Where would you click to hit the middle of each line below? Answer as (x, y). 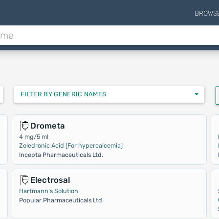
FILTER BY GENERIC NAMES (75, 94)
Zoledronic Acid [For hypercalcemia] (71, 145)
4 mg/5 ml (33, 137)
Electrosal (50, 180)
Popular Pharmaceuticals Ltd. (61, 200)
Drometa (47, 126)
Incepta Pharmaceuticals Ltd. (61, 155)
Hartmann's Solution (48, 191)
